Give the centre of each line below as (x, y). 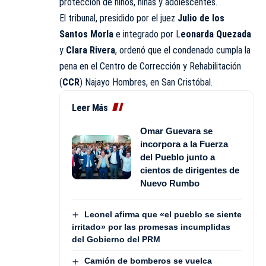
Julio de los (201, 18)
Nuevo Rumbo (170, 183)
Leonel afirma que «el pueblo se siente (163, 214)
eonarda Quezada (216, 34)
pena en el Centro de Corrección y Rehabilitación (150, 66)
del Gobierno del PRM (116, 240)
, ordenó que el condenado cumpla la (183, 50)
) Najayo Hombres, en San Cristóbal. (146, 82)
